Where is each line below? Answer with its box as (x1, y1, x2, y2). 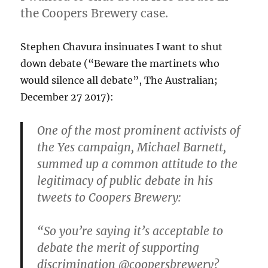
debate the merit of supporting (37, 240, 200, 255)
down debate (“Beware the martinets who (20, 57, 220, 69)
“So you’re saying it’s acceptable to (37, 223, 224, 238)
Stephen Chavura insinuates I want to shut (20, 40, 223, 53)
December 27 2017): (20, 90, 114, 103)
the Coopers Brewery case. (20, 5, 169, 20)
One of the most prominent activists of (37, 123, 240, 138)
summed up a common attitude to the (37, 156, 238, 171)
